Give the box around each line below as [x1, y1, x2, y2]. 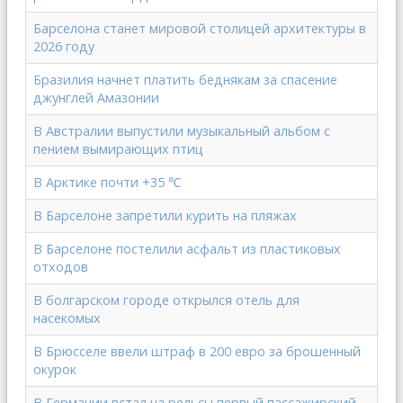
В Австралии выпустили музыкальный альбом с [33, 122, 330, 139]
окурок [33, 361, 76, 378]
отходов [33, 258, 88, 275]
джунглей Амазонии [33, 89, 159, 106]
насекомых [33, 309, 101, 327]
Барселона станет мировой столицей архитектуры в [33, 20, 366, 37]
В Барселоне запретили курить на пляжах [33, 207, 297, 224]
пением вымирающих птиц [33, 140, 203, 157]
